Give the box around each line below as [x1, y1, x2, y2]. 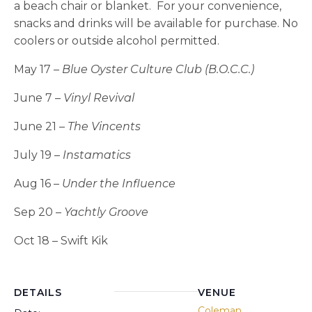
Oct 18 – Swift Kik [14, 233, 108, 247]
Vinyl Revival [63, 91, 134, 104]
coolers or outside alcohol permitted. [14, 33, 219, 47]
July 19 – [14, 148, 63, 162]
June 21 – [14, 119, 68, 133]
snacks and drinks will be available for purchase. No [14, 16, 298, 30]
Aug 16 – [14, 176, 62, 190]
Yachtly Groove [64, 205, 148, 219]
